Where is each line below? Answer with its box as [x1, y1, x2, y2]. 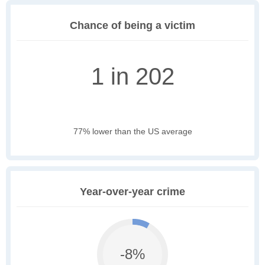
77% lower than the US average [73, 127, 192, 137]
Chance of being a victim [70, 20, 195, 32]
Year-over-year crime [80, 186, 185, 198]
